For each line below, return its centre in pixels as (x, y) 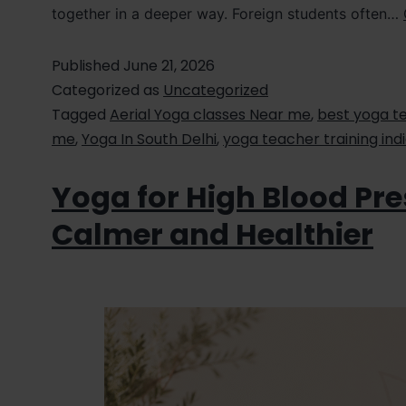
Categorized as (107, 91)
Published (87, 66)
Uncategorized (216, 91)
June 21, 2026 (169, 66)
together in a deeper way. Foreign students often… (227, 14)
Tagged (81, 115)
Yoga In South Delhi (149, 140)
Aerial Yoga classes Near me (210, 115)
